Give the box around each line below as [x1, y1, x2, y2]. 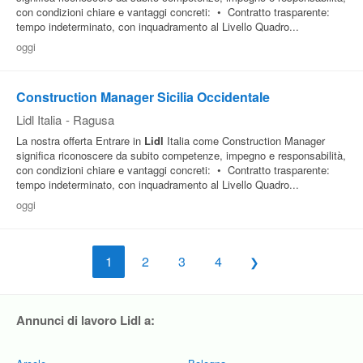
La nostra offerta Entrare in [16, 133, 144, 148]
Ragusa [73, 111, 114, 128]
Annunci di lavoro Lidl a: [16, 311, 155, 329]
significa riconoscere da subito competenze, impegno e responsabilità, [16, 147, 346, 163]
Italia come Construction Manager [164, 133, 325, 148]
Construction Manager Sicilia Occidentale [16, 88, 270, 106]
